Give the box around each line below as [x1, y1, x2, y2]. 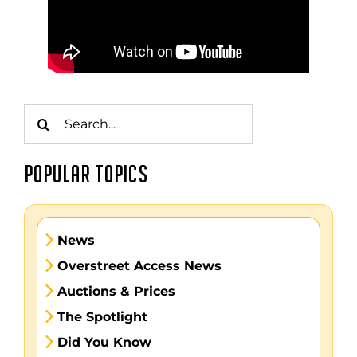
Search [22, 104, 67, 120]
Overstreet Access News [57, 257, 222, 273]
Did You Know [57, 334, 151, 350]
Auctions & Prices [57, 283, 175, 299]
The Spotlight [57, 308, 147, 324]
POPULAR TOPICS [23, 163, 148, 187]
